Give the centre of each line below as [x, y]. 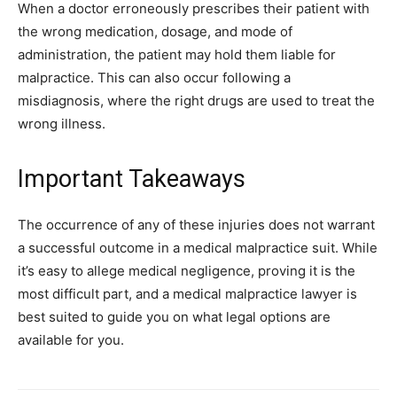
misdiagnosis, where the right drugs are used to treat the [196, 100]
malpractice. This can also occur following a [154, 77]
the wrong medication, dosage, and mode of [155, 31]
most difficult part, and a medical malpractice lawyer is [187, 293]
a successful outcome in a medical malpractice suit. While [198, 247]
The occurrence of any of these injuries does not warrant [196, 224]
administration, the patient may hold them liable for [177, 54]
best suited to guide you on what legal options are [174, 316]
